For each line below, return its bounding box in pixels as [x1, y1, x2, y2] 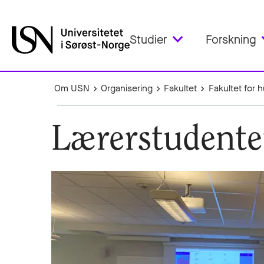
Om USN [54, 82, 90, 94]
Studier [130, 31, 167, 48]
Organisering [101, 82, 153, 94]
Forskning [206, 31, 256, 48]
